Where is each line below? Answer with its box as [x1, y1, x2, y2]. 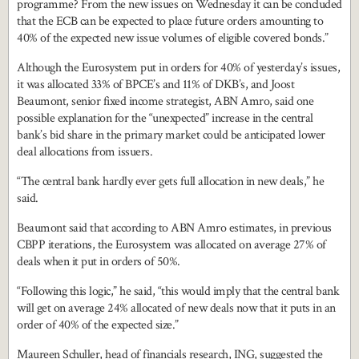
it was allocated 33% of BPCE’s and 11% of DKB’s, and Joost [17, 76, 294, 94]
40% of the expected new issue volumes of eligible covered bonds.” [17, 30, 329, 47]
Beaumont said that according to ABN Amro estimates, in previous [17, 220, 332, 237]
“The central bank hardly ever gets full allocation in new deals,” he [17, 173, 324, 191]
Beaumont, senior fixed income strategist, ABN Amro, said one [17, 93, 313, 111]
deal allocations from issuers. [17, 143, 152, 161]
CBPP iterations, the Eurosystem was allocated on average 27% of [17, 236, 326, 254]
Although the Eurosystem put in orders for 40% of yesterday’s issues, [17, 59, 340, 77]
